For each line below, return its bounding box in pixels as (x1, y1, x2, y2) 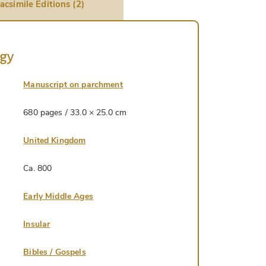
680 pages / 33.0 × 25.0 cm (23, 106, 127, 118)
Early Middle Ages (23, 190, 93, 202)
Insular (23, 218, 50, 230)
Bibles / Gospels (23, 246, 86, 258)
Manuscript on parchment (23, 78, 123, 90)
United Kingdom (23, 134, 86, 146)
